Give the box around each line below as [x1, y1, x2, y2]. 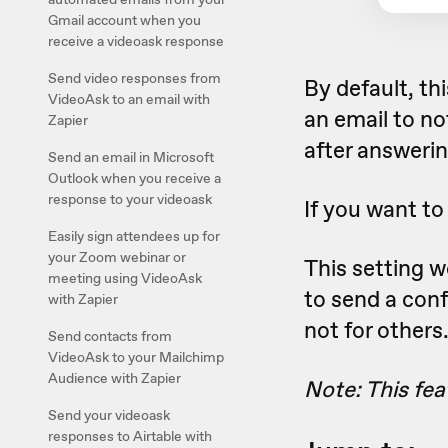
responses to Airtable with [48, 427, 212, 445]
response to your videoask [48, 190, 212, 208]
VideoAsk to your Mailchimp [48, 348, 224, 366]
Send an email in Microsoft [48, 148, 214, 166]
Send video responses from [48, 69, 221, 87]
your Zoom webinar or [48, 248, 186, 266]
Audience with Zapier [48, 369, 181, 387]
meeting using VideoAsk [48, 269, 202, 287]
